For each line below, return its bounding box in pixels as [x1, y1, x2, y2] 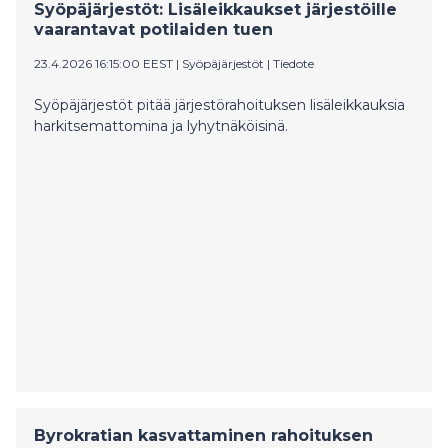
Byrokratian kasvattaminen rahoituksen [34, 425, 373, 445]
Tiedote [273, 55, 314, 71]
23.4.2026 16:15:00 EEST [34, 55, 173, 71]
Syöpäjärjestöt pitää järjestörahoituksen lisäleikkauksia [34, 95, 405, 114]
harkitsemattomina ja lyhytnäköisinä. [34, 116, 288, 135]
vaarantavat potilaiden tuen [34, 19, 273, 39]
